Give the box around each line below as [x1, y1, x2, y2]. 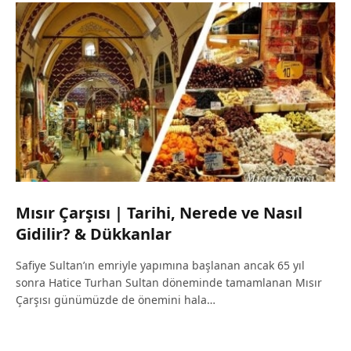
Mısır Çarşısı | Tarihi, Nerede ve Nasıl [16, 202, 302, 224]
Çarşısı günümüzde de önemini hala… [16, 292, 215, 308]
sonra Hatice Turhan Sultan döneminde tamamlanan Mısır [16, 275, 322, 291]
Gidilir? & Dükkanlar [16, 223, 172, 245]
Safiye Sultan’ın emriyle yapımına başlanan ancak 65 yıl [16, 258, 305, 273]
